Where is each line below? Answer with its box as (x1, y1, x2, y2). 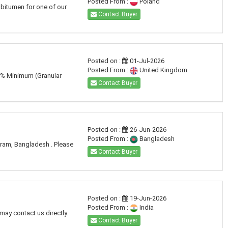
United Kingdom (137, 66, 187, 74)
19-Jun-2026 (128, 194, 166, 202)
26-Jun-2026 (128, 126, 166, 133)
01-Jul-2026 (128, 57, 164, 65)
